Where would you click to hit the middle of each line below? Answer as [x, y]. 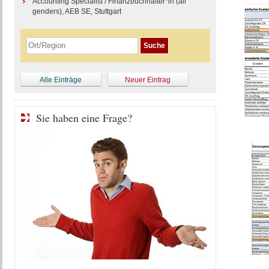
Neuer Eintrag [148, 80]
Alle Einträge [61, 80]
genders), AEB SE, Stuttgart [77, 11]
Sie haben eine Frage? [84, 118]
